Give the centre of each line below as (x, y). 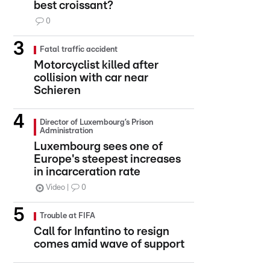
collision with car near (91, 78)
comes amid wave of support (109, 244)
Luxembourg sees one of (98, 147)
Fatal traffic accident (79, 50)
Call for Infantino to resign (102, 232)
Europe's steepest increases (107, 159)
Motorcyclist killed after (96, 65)
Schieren (57, 91)
